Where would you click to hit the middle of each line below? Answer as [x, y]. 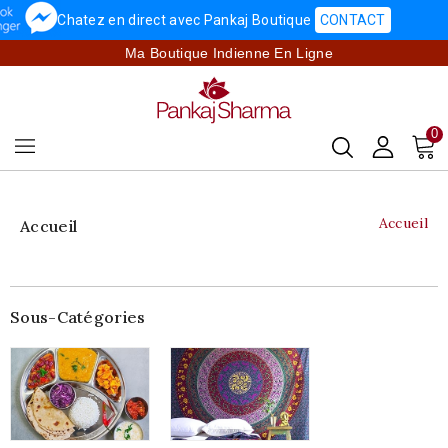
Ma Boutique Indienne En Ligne [229, 53]
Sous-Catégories [78, 316]
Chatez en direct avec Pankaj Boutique [186, 20]
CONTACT [352, 20]
